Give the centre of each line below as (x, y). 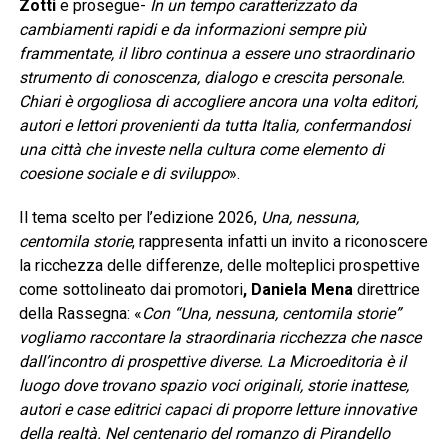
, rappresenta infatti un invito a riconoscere (279, 242)
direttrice (386, 290)
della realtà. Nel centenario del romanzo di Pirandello (204, 434)
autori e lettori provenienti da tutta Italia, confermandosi (214, 126)
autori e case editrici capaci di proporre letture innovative (217, 410)
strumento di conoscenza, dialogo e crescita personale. (211, 78)
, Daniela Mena (297, 290)
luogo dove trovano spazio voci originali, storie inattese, (213, 386)
